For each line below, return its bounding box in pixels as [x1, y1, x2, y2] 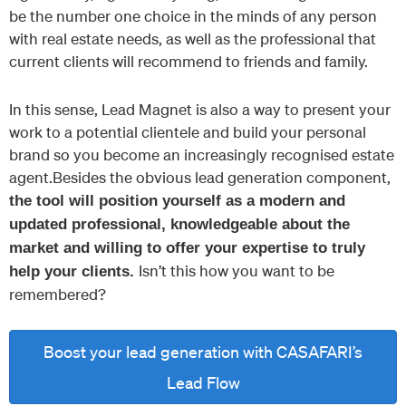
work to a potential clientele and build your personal [9, 121, 366, 141]
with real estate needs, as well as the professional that [9, 28, 376, 48]
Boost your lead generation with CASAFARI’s [43, 342, 362, 362]
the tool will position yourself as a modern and [9, 191, 345, 209]
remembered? [9, 284, 106, 304]
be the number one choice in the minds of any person [9, 5, 377, 25]
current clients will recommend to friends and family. [9, 51, 368, 71]
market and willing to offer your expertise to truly [9, 238, 365, 256]
